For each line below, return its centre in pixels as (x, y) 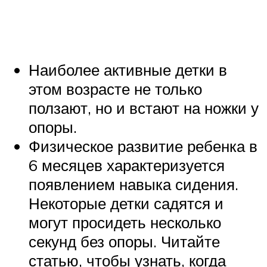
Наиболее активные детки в (128, 70)
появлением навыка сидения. (133, 184)
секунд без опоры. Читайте (124, 242)
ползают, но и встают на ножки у (144, 108)
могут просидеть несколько (125, 223)
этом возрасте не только (115, 89)
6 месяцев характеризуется (127, 165)
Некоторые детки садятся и (126, 204)
